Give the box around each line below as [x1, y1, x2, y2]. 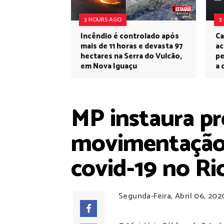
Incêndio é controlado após [80, 30, 179, 42]
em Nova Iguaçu [80, 60, 137, 72]
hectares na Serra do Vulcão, [80, 50, 182, 62]
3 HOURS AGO [84, 15, 121, 24]
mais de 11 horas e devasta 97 [80, 40, 182, 52]
